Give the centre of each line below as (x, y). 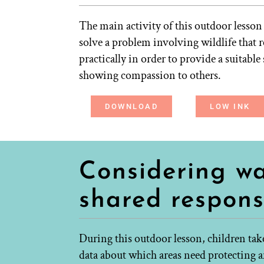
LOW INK (230, 106)
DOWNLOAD (132, 106)
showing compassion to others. (150, 75)
